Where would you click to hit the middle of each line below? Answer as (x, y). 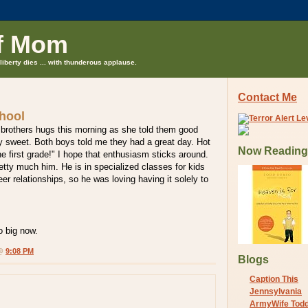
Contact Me (267, 98)
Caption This (274, 279)
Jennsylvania (276, 291)
